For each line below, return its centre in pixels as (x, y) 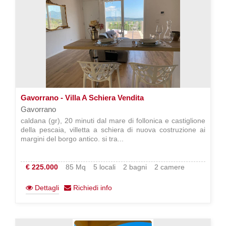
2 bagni (135, 167)
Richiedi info (92, 188)
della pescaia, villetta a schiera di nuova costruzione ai (113, 130)
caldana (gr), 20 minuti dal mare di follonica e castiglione (113, 121)
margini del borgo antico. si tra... (72, 139)
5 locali (104, 167)
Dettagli (46, 188)
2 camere (169, 167)
